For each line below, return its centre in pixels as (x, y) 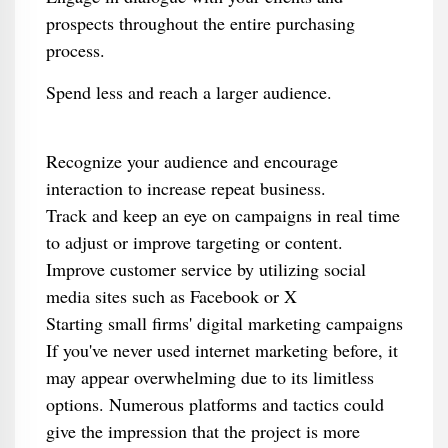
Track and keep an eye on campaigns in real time (222, 215)
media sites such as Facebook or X (171, 296)
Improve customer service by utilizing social (205, 269)
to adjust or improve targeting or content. (194, 242)
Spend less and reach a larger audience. (188, 92)
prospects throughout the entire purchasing (200, 23)
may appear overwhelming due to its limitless (209, 377)
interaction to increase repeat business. (185, 188)
